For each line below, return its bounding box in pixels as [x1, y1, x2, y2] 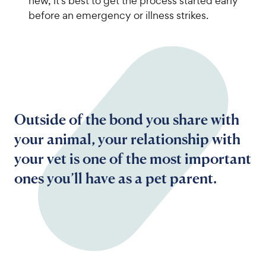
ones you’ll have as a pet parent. [14, 169, 217, 187]
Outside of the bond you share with [14, 110, 239, 128]
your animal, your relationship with [14, 129, 240, 148]
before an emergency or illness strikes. [28, 8, 208, 23]
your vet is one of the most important [14, 149, 251, 167]
